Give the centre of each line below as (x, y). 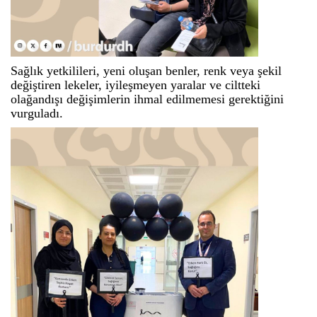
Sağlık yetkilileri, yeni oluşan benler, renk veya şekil (146, 71)
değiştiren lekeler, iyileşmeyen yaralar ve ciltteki (136, 85)
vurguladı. (37, 114)
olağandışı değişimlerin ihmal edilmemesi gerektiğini (147, 99)
